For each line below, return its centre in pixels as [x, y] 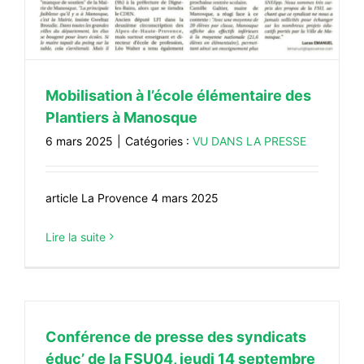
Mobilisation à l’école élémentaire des [178, 95]
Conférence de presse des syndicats [176, 337]
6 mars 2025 [79, 141]
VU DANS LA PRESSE [249, 141]
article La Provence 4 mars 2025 [132, 197]
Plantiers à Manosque [121, 117]
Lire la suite [76, 236]
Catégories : [159, 141]
